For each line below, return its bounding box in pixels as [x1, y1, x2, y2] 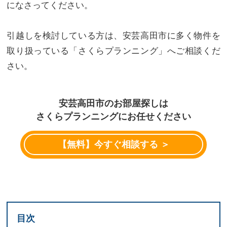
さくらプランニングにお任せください [36, 111, 191, 122]
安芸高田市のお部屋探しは [59, 98, 168, 108]
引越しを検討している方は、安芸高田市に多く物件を [7, 30, 220, 41]
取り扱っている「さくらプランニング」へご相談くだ [7, 46, 220, 56]
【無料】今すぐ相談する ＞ [57, 139, 170, 150]
